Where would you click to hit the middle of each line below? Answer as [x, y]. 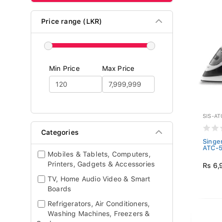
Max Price [118, 68]
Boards [59, 189]
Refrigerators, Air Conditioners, [99, 204]
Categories [60, 132]
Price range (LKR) [72, 21]
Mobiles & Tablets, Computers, [99, 154]
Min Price [64, 68]
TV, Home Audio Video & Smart [99, 179]
